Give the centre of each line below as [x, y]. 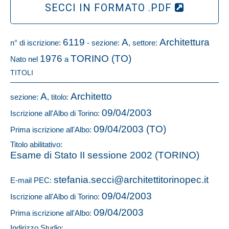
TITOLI [22, 73]
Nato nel [25, 59]
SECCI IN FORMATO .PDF [110, 8]
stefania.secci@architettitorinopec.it [131, 180]
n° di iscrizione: [37, 43]
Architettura [185, 42]
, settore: [144, 43]
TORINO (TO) [101, 59]
